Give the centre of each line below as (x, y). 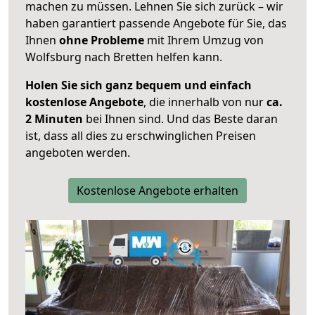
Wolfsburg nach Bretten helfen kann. (124, 57)
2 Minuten (54, 119)
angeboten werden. (78, 153)
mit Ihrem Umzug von (204, 40)
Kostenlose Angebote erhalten (157, 191)
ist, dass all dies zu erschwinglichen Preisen (141, 136)
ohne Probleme (102, 40)
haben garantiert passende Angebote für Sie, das (156, 24)
